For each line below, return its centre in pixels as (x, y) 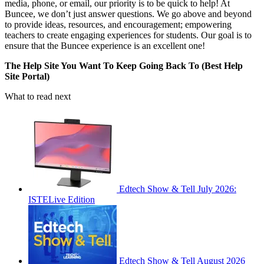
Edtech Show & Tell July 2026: (178, 189)
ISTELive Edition (62, 199)
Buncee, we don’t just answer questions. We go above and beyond (128, 14)
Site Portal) (27, 76)
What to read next (38, 96)
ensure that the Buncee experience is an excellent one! (105, 45)
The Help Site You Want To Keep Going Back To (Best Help (124, 65)
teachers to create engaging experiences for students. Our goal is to (128, 35)
